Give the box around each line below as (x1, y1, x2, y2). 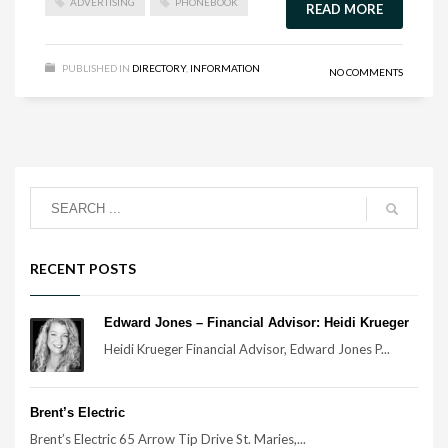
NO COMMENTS (329, 66, 403, 78)
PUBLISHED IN (62, 62, 130, 74)
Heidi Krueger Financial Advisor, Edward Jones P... (104, 341, 390, 357)
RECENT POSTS (30, 260, 136, 277)
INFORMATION (190, 62, 260, 74)
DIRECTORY (132, 62, 186, 74)
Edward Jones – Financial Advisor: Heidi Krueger (104, 315, 409, 330)
